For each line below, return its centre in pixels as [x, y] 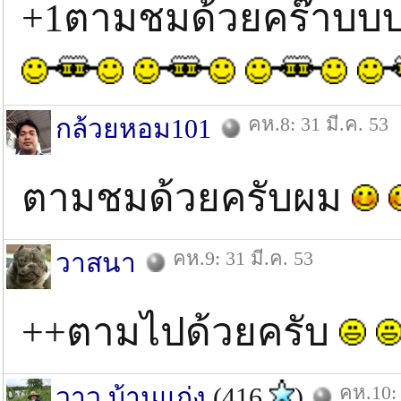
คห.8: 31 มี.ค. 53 [318, 124]
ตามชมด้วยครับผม [187, 198]
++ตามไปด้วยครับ [180, 333]
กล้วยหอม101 [133, 128]
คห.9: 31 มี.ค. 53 [243, 258]
